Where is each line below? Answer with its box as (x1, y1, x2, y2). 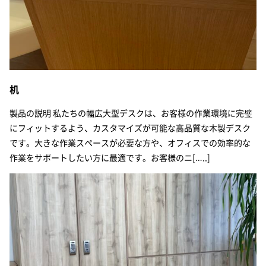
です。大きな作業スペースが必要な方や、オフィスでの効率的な (9, 136, 251, 148)
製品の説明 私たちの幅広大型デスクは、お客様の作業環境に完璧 (9, 106, 252, 119)
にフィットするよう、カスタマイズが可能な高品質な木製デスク (9, 121, 251, 134)
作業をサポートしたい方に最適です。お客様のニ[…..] (9, 151, 210, 163)
